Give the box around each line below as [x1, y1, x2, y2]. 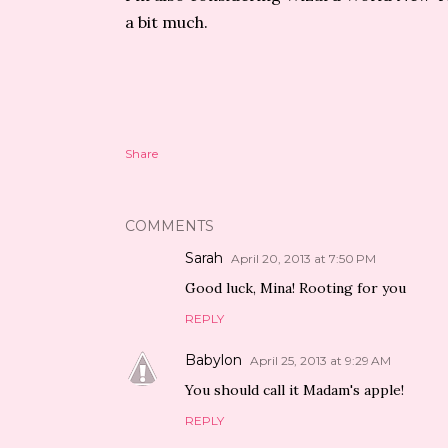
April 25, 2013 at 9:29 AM [250, 353, 391, 368]
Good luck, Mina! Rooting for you [185, 279, 406, 297]
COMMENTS [125, 217, 214, 235]
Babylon [185, 351, 242, 369]
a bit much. [125, 12, 208, 32]
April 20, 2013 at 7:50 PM [231, 251, 376, 266]
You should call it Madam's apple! [185, 381, 404, 399]
